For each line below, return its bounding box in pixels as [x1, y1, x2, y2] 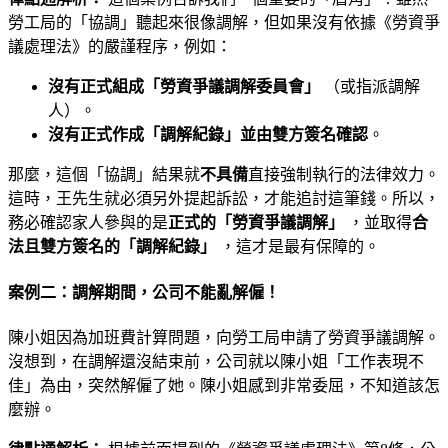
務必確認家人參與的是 [8, 214, 168, 232]
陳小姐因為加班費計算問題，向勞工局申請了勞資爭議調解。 [8, 329, 440, 346]
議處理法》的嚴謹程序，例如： [8, 38, 232, 56]
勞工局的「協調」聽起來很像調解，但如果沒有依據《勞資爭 [8, 14, 440, 32]
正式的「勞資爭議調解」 [168, 214, 344, 232]
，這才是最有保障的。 [216, 238, 380, 256]
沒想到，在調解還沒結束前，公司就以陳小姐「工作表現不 [8, 353, 424, 370]
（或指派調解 [320, 78, 420, 96]
